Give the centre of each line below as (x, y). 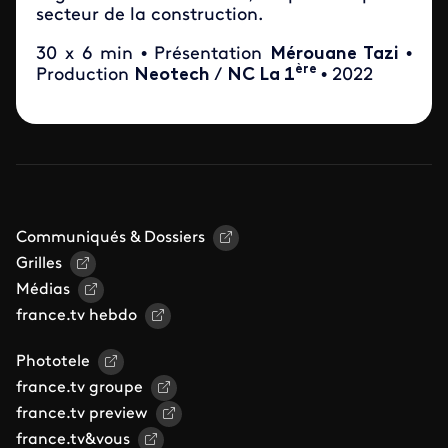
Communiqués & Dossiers (110, 238)
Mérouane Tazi (334, 54)
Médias (43, 290)
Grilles (39, 264)
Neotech (174, 75)
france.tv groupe (79, 388)
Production (85, 75)
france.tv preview (82, 414)
